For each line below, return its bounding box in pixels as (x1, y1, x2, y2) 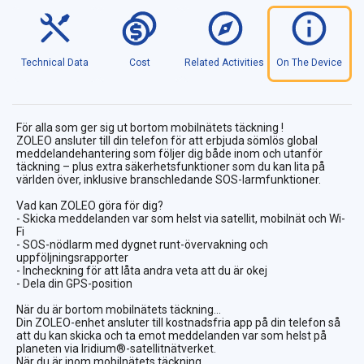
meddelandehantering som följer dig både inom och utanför (16, 147, 323, 161)
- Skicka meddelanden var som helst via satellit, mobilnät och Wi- (16, 212, 345, 226)
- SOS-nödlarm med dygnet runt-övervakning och (16, 238, 268, 252)
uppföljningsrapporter (16, 251, 128, 265)
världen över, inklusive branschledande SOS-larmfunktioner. (16, 173, 321, 187)
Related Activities (184, 57, 265, 69)
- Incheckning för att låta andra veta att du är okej (16, 264, 267, 278)
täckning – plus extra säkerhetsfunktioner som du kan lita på (16, 160, 325, 174)
